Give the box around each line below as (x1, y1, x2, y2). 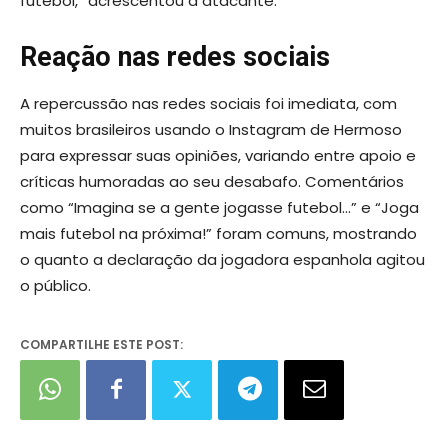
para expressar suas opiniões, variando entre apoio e (20, 145, 416, 167)
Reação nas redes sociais (20, 41, 330, 74)
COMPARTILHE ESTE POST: (20, 336, 183, 354)
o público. (20, 275, 91, 297)
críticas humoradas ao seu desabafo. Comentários (20, 171, 404, 193)
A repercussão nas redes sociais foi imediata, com (20, 93, 397, 115)
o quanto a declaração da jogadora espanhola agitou (20, 249, 425, 271)
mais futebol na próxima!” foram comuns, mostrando (20, 223, 417, 245)
